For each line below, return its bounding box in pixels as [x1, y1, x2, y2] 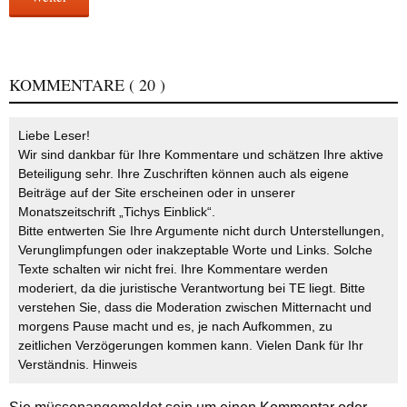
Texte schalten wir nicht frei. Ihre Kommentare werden [18, 261, 328, 276]
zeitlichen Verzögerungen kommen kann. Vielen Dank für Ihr [18, 337, 363, 352]
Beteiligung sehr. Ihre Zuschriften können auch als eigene [18, 165, 349, 181]
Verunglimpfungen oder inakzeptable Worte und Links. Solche [18, 242, 372, 257]
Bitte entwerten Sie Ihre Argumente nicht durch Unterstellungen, [18, 223, 384, 238]
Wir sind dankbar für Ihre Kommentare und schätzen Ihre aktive [18, 146, 383, 162]
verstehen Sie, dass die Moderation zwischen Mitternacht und [18, 299, 372, 314]
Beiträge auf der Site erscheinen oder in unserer [18, 184, 295, 200]
